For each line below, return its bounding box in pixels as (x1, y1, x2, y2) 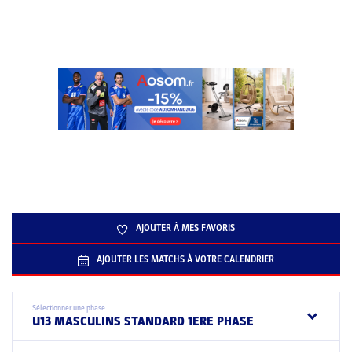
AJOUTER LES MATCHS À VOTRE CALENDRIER (97, 254, 274, 265)
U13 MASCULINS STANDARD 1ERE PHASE (32, 313, 254, 329)
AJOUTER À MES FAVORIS (136, 222, 235, 233)
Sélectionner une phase (32, 303, 105, 313)
